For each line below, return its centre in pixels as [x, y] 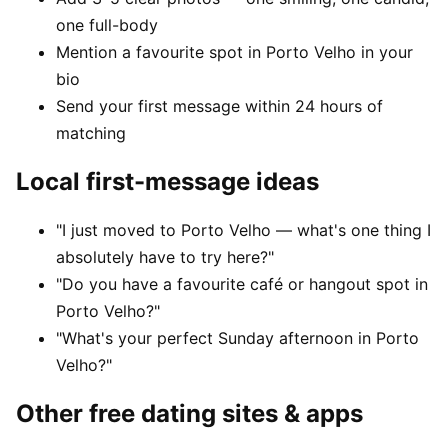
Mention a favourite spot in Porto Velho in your [234, 52]
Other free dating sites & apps [189, 414]
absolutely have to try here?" [165, 257]
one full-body [107, 25]
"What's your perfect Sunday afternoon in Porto [237, 338]
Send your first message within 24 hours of [219, 106]
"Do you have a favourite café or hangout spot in [242, 284]
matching [91, 133]
